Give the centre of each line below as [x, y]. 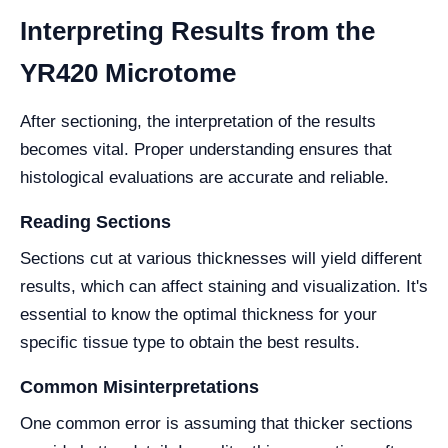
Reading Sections [95, 222]
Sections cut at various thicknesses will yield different [221, 259]
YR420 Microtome [128, 73]
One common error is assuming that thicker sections [216, 424]
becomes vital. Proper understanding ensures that [206, 150]
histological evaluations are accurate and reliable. [204, 178]
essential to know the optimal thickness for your [198, 315]
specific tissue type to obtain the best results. [190, 343]
